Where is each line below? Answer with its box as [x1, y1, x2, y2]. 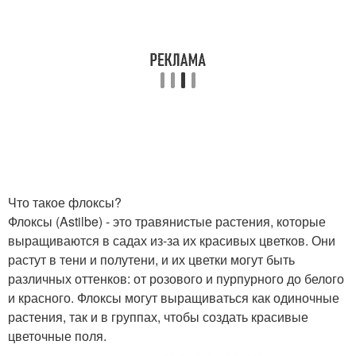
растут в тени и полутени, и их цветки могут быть [8, 250, 295, 269]
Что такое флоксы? [8, 193, 122, 211]
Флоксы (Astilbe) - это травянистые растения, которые [8, 212, 326, 230]
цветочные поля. [8, 327, 106, 345]
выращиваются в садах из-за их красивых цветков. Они [8, 231, 335, 250]
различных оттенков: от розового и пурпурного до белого [8, 269, 344, 288]
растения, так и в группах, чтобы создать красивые [8, 308, 308, 326]
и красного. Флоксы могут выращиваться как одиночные [8, 288, 339, 307]
